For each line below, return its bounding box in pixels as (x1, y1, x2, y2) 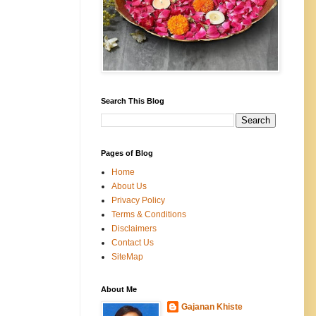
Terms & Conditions (111, 209, 186, 219)
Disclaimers (111, 223, 157, 233)
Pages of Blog (101, 148, 153, 157)
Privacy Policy (111, 195, 165, 205)
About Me (101, 284, 137, 293)
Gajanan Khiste (181, 301, 243, 312)
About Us (111, 181, 147, 191)
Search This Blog (101, 96, 164, 105)
